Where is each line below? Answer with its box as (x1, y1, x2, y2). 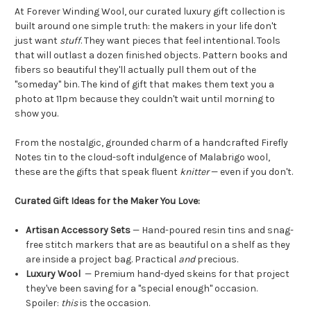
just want (15, 35, 60, 47)
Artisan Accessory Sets (26, 224, 131, 236)
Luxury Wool (26, 268, 83, 280)
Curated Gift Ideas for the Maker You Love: (15, 195, 200, 207)
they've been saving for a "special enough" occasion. (26, 283, 258, 294)
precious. (195, 253, 239, 265)
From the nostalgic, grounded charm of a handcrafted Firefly (15, 137, 288, 149)
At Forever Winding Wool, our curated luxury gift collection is (15, 6, 285, 17)
